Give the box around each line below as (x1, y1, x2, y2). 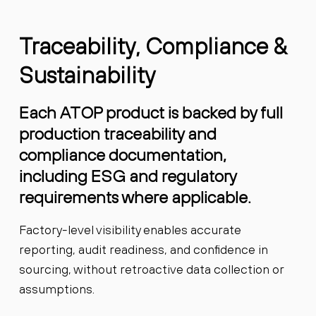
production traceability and (18, 123, 217, 143)
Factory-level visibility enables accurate (18, 222, 241, 238)
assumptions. (18, 281, 95, 297)
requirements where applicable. (18, 187, 251, 207)
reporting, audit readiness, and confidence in (18, 242, 268, 257)
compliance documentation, (18, 145, 226, 164)
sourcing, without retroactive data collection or (18, 262, 284, 277)
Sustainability (18, 62, 155, 89)
